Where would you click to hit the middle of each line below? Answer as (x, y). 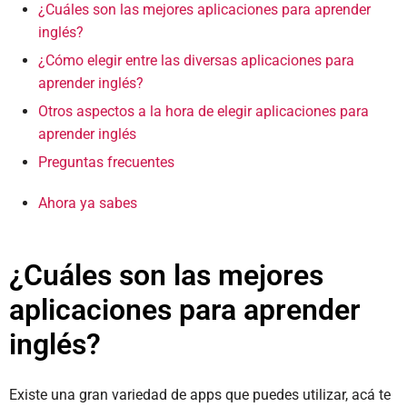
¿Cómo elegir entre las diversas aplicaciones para (196, 60)
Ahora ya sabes (88, 203)
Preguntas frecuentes (106, 162)
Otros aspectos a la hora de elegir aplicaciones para (203, 111)
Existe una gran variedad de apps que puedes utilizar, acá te (200, 395)
